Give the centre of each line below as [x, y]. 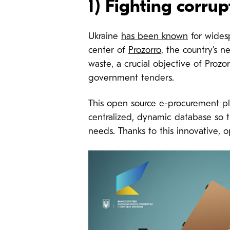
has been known [155, 36]
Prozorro [145, 50]
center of [108, 50]
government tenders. [131, 78]
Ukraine [105, 36]
